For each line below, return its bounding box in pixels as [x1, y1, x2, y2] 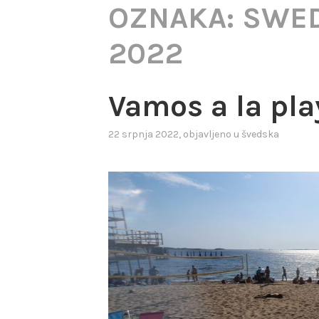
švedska [241, 128, 279, 141]
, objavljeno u [179, 128, 241, 141]
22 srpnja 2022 [108, 128, 179, 141]
